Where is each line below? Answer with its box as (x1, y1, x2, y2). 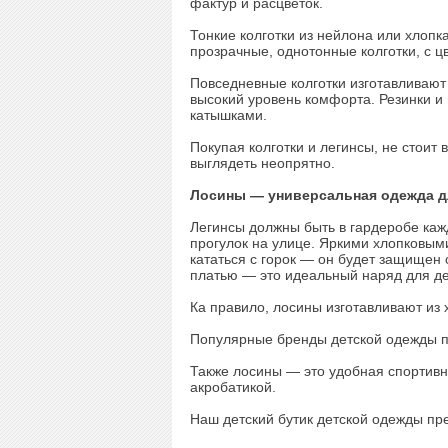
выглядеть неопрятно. (190, 155, 335, 171)
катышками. (190, 107, 267, 123)
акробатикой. (190, 379, 276, 395)
